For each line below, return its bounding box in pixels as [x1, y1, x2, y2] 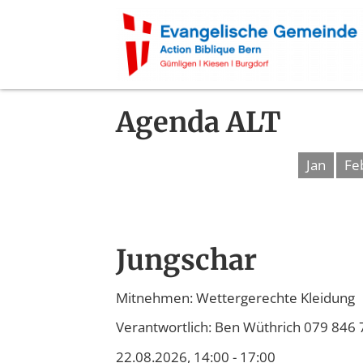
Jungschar [116, 241, 257, 277]
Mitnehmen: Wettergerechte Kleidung [116, 288, 355, 307]
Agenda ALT [116, 104, 281, 139]
